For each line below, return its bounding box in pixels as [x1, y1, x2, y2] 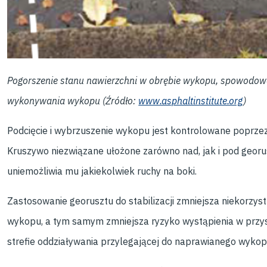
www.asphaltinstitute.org [138, 95, 244, 107]
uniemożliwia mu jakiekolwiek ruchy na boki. [7, 165, 197, 178]
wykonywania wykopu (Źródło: [7, 95, 139, 107]
